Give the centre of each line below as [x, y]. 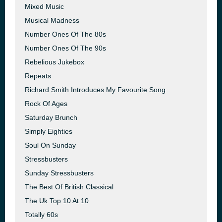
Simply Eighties [49, 131]
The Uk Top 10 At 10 [57, 201]
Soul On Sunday [50, 145]
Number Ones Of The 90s [65, 48]
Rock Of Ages [46, 104]
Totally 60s [41, 215]
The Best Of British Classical [69, 187]
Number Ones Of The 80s [65, 34]
